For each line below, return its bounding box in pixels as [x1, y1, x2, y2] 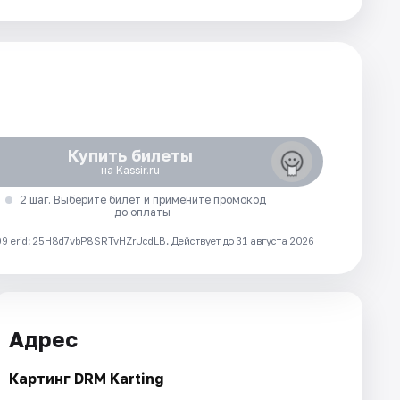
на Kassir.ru [100, 163, 160, 177]
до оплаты [114, 205, 171, 219]
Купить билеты [67, 146, 193, 165]
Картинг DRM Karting [9, 369, 163, 387]
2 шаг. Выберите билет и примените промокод [19, 193, 266, 206]
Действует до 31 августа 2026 [171, 235, 314, 246]
